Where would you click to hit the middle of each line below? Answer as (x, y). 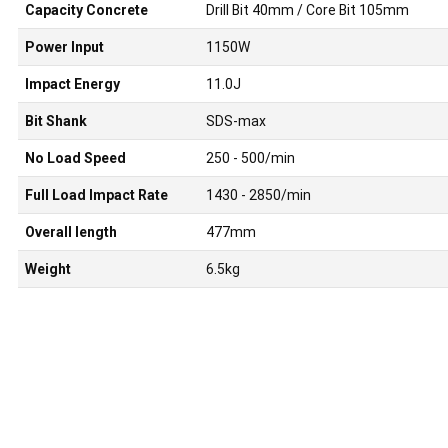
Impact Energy (72, 84)
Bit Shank (55, 121)
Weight (47, 269)
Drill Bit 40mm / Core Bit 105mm (307, 10)
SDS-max (235, 121)
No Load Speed (75, 158)
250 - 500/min (250, 158)
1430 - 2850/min (258, 195)
